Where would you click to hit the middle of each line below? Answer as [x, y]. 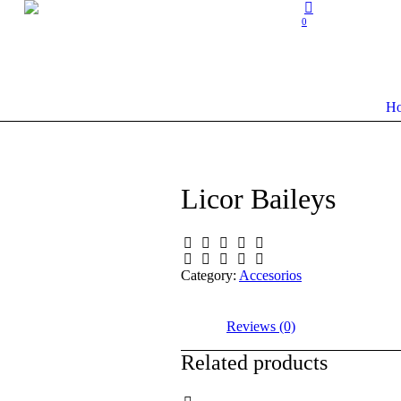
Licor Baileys [258, 199]
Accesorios [270, 275]
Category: [210, 275]
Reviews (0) [261, 326]
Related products [254, 363]
